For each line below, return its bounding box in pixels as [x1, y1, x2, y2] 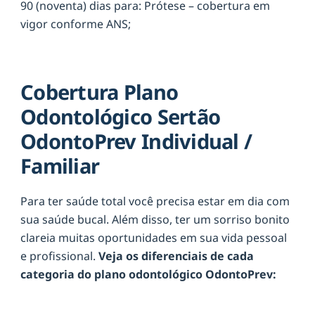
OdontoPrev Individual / [20, 127, 252, 155]
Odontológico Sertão [20, 102, 221, 130]
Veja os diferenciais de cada [98, 248, 254, 264]
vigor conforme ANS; [20, 15, 131, 32]
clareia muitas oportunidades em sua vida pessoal [20, 230, 287, 246]
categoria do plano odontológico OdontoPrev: [20, 266, 276, 283]
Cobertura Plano [20, 77, 179, 105]
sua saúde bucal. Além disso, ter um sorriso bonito [20, 212, 290, 228]
